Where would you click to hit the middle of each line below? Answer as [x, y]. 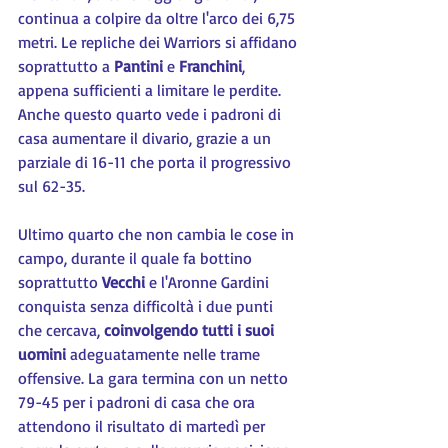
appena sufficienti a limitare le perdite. [151, 90]
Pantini [140, 66]
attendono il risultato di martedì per [143, 426]
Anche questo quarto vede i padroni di [151, 114]
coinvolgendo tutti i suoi [191, 330]
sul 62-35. [51, 186]
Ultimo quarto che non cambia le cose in [158, 234]
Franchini [210, 66]
